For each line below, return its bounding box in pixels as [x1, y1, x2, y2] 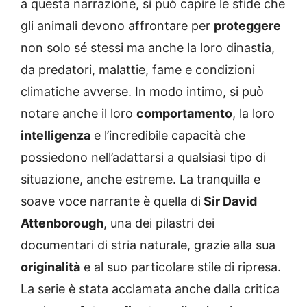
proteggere [214, 18, 281, 33]
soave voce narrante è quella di [21, 193, 201, 208]
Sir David [201, 193, 257, 208]
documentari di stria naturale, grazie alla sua [21, 237, 275, 252]
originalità [21, 259, 80, 274]
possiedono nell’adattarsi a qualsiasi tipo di [21, 149, 266, 164]
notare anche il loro [21, 106, 136, 121]
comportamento [136, 106, 232, 121]
